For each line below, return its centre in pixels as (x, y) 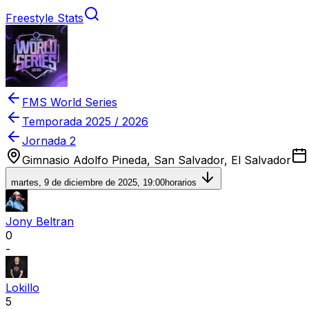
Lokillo (22, 288)
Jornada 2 (49, 141)
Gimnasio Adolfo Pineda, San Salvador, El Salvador (157, 160)
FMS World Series (70, 102)
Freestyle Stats (44, 18)
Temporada (54, 121)
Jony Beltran (40, 221)
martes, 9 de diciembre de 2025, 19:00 (88, 182)
